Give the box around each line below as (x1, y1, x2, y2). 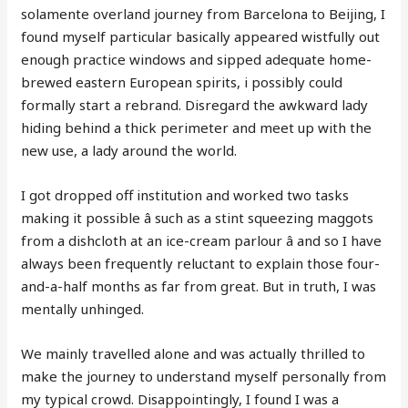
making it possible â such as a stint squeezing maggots (21, 209, 374, 228)
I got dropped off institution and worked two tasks (21, 186, 350, 205)
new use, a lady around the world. (21, 141, 238, 160)
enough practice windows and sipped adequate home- (21, 50, 372, 69)
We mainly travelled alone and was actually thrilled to (21, 344, 366, 363)
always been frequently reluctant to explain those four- (21, 254, 381, 273)
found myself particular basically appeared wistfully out (21, 27, 381, 46)
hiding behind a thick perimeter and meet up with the (21, 118, 372, 138)
